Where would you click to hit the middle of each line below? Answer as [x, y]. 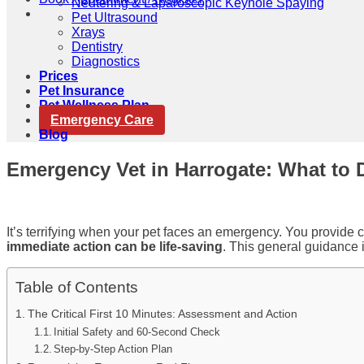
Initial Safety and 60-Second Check [137, 331]
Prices [58, 76]
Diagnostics [106, 61]
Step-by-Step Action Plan [113, 349]
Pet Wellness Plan [94, 105]
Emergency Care [102, 120]
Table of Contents [77, 287]
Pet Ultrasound [115, 17]
